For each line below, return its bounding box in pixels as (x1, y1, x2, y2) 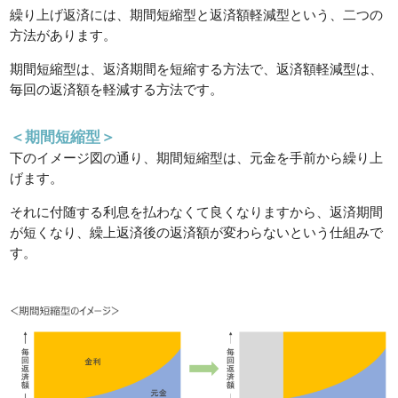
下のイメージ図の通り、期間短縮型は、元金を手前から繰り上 (10, 149, 384, 165)
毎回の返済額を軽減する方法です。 (10, 81, 224, 97)
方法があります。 (10, 27, 117, 43)
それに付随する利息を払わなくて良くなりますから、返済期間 (10, 203, 384, 219)
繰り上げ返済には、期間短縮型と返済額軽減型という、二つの (10, 6, 384, 22)
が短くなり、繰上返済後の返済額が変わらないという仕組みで (10, 224, 384, 240)
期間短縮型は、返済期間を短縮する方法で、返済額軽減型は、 (10, 60, 384, 76)
